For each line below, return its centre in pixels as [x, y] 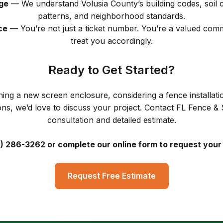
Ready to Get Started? [111, 70]
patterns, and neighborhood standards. [111, 16]
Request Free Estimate [111, 176]
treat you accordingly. [111, 41]
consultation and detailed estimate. [111, 120]
